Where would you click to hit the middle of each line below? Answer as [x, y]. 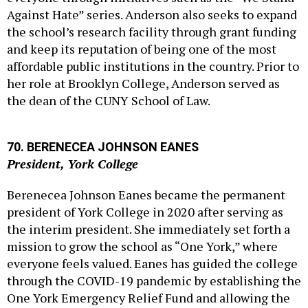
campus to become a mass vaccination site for [134, 285]
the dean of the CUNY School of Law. [109, 86]
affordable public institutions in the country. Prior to [153, 51]
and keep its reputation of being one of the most [142, 34]
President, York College [73, 134]
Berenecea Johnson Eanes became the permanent [146, 165]
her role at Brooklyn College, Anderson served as [143, 68]
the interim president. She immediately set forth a [148, 199]
